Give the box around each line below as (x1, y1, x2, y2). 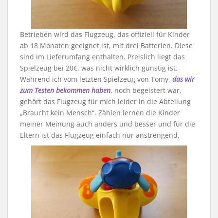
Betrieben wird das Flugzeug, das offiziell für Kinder (20, 29, 190, 39)
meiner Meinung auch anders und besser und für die (20, 119, 195, 128)
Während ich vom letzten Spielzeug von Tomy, (20, 74, 172, 84)
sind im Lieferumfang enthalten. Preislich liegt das (20, 52, 185, 61)
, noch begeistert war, (110, 85, 182, 95)
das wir (172, 74, 195, 84)
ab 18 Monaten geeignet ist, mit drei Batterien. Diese (20, 40, 193, 50)
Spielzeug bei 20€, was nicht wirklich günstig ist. (20, 63, 178, 73)
